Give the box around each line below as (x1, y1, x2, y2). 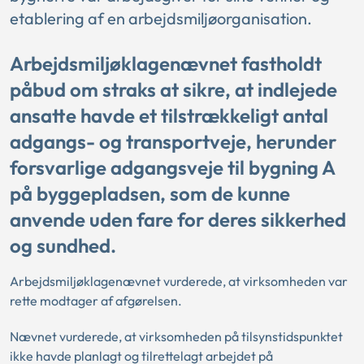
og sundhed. (10, 233, 116, 258)
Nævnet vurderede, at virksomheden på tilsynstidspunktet (10, 328, 343, 344)
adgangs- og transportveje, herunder (10, 129, 336, 154)
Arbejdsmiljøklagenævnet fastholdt (10, 51, 322, 76)
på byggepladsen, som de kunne (10, 181, 290, 206)
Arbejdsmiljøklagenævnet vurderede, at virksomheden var (10, 273, 348, 289)
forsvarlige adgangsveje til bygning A (10, 155, 335, 180)
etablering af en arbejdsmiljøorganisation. (10, 8, 312, 28)
